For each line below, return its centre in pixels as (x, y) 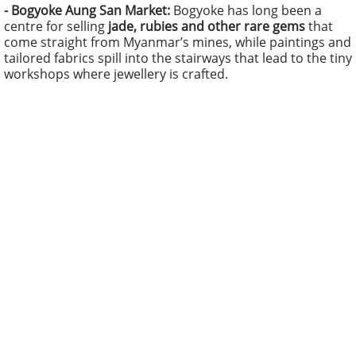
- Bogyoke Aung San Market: (89, 10)
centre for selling (56, 26)
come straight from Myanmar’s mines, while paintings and (178, 42)
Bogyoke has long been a (248, 10)
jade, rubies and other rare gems (207, 26)
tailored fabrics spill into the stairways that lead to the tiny (178, 58)
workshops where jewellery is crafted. (116, 74)
